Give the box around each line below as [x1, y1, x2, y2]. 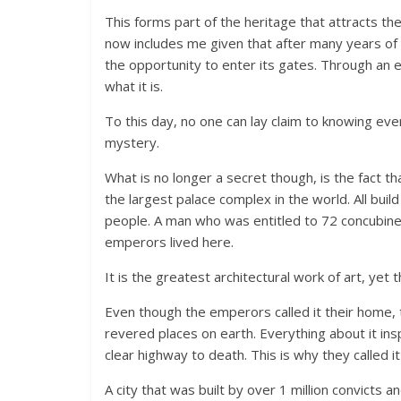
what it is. [105, 76, 163, 95]
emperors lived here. [105, 232, 234, 251]
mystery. [105, 132, 159, 151]
